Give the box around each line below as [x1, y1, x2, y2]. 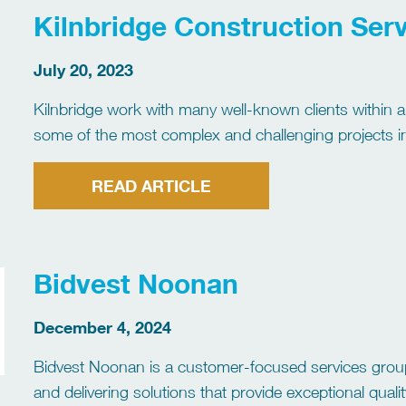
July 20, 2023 [34, 59, 134, 80]
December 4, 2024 [34, 316, 172, 337]
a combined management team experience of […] [34, 150, 377, 169]
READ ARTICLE [92, 175, 212, 196]
